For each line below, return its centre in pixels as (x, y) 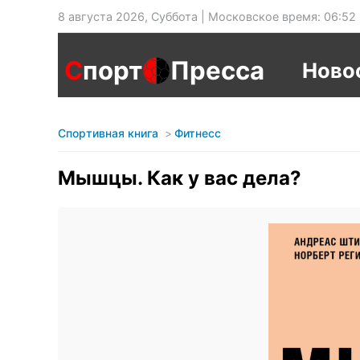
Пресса (217, 71)
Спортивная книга (108, 133)
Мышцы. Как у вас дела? (180, 178)
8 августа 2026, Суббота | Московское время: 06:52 (207, 16)
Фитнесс (198, 133)
